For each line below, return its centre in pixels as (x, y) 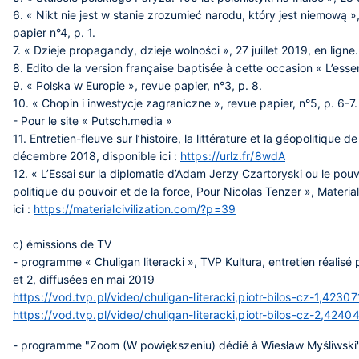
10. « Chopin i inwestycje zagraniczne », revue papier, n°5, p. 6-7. (185, 103)
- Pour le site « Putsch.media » (93, 121)
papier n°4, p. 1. (54, 32)
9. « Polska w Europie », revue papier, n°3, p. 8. (137, 85)
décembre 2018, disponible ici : (97, 156)
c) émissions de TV (62, 244)
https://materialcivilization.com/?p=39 (135, 209)
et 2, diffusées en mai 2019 (84, 279)
